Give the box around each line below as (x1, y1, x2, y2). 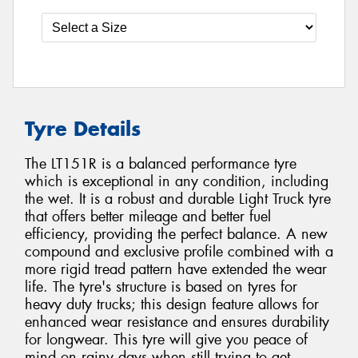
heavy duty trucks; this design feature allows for (25, 295, 319, 315)
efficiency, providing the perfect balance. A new (25, 225, 328, 245)
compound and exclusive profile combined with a (25, 242, 333, 262)
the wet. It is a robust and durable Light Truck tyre (25, 189, 331, 209)
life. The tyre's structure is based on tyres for (25, 277, 297, 297)
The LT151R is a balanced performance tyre (25, 154, 296, 174)
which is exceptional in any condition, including (25, 172, 328, 192)
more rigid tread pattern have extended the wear (25, 260, 327, 280)
